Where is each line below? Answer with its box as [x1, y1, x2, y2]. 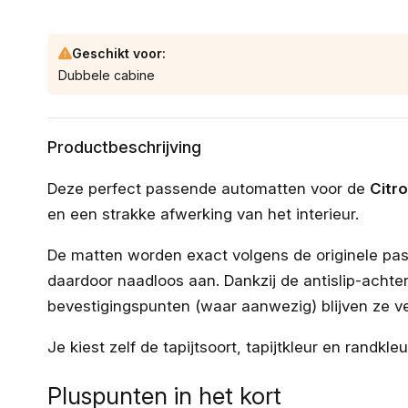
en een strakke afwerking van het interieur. [47, 204, 359, 223]
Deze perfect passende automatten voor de [47, 178, 370, 198]
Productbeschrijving [47, 137, 201, 157]
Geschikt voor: [72, 45, 166, 61]
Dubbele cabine [58, 66, 155, 83]
